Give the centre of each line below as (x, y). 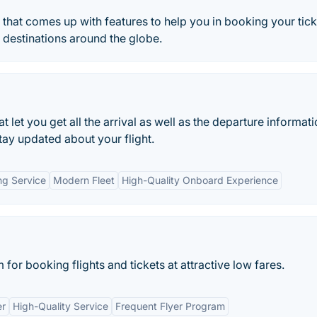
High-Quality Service (60, 306)
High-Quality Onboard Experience (200, 180)
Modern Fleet (84, 180)
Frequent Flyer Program (170, 306)
